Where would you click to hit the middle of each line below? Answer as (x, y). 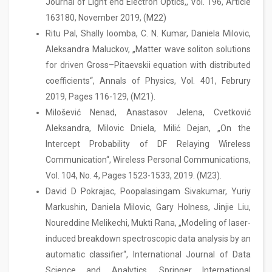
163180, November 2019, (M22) (106, 18)
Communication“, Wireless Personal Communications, (148, 160)
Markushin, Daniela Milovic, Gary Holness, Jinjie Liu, (148, 207)
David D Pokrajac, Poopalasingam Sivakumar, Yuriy (148, 191)
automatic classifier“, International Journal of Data (148, 254)
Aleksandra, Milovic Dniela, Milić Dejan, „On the (148, 128)
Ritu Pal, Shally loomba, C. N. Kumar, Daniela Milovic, (148, 33)
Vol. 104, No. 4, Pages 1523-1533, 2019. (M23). (134, 175)
